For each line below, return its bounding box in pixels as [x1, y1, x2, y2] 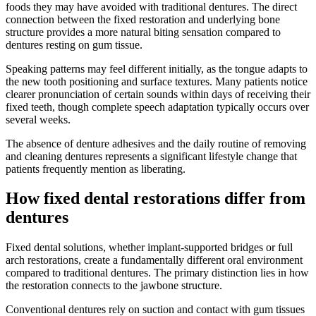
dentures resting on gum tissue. [6, 38, 142, 51]
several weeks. [6, 113, 71, 126]
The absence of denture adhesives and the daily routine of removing [6, 137, 306, 150]
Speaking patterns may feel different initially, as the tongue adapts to [6, 62, 308, 75]
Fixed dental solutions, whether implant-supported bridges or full [6, 241, 293, 254]
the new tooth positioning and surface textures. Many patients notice [6, 75, 308, 87]
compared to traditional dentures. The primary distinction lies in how [6, 267, 309, 279]
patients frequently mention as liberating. [6, 162, 186, 175]
